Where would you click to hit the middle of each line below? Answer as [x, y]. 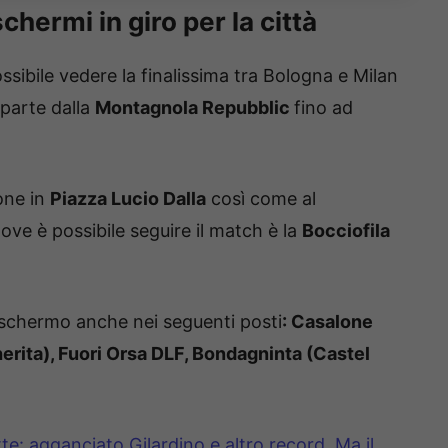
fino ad [323, 108]
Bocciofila [346, 231]
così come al [261, 199]
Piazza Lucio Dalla [128, 199]
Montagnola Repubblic [194, 108]
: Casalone [327, 322]
